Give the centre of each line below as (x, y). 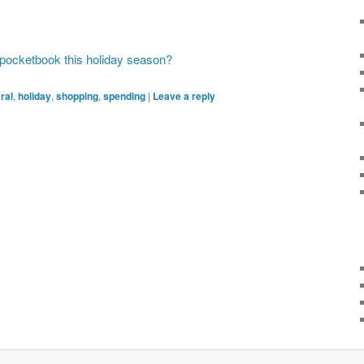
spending (124, 96)
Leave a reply (184, 96)
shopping (77, 96)
